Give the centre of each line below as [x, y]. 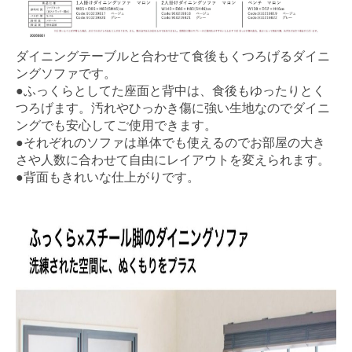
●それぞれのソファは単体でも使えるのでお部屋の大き [170, 142]
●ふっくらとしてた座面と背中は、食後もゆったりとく [170, 90]
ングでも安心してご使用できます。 [116, 125]
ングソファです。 [66, 73]
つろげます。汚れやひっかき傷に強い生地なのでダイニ [173, 108]
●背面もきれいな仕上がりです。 [108, 177]
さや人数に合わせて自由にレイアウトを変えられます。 [173, 159]
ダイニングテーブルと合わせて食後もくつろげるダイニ [173, 56]
